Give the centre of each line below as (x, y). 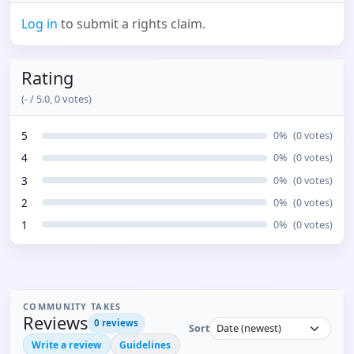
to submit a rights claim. (132, 24)
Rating (48, 78)
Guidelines (145, 345)
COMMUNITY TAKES (72, 306)
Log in (40, 24)
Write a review (67, 345)
